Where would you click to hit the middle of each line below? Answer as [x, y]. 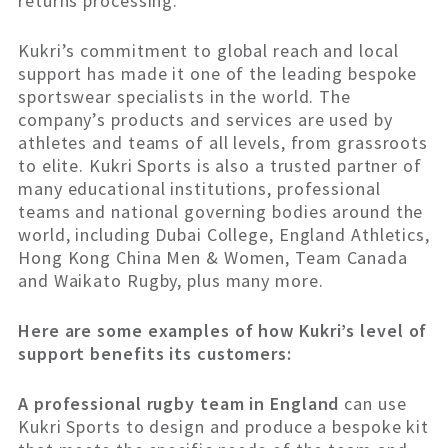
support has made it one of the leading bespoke [218, 74]
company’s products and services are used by [205, 120]
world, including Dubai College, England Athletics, [224, 235]
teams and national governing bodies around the [221, 212]
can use [373, 404]
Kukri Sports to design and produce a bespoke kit [224, 427]
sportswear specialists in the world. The [184, 97]
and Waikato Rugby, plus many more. [171, 281]
